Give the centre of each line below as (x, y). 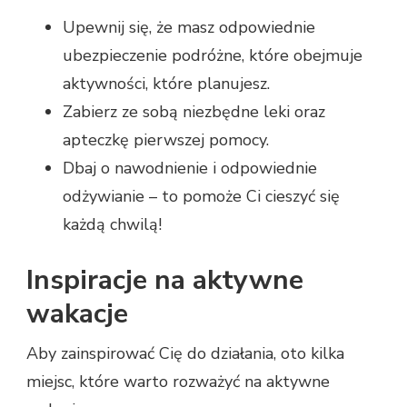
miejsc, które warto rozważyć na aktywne (178, 381)
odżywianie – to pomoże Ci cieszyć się (201, 196)
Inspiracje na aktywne (165, 280)
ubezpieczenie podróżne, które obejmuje (213, 55)
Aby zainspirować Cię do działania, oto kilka (185, 353)
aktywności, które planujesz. (166, 83)
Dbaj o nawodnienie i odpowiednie (190, 168)
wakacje (77, 313)
